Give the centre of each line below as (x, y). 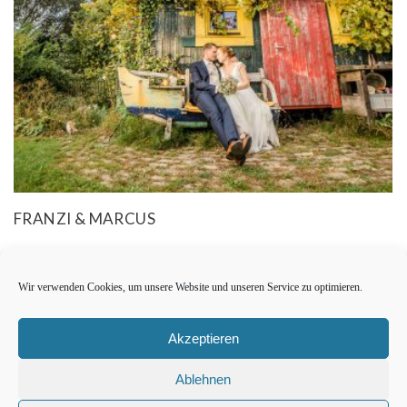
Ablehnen (203, 379)
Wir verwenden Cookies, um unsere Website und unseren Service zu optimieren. (190, 287)
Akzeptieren (203, 338)
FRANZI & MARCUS (84, 218)
